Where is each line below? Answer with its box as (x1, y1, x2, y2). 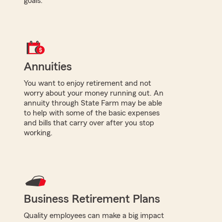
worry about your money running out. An (24, 89, 164, 97)
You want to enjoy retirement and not (24, 79, 151, 87)
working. (24, 128, 53, 137)
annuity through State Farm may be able (24, 99, 162, 107)
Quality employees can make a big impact (24, 211, 164, 220)
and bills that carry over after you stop (24, 118, 154, 127)
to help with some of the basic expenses (24, 109, 160, 117)
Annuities (24, 60, 72, 73)
